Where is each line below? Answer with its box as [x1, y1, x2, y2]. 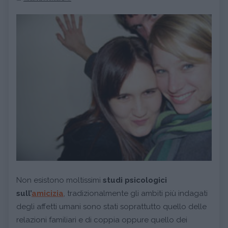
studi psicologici [103, 176, 167, 185]
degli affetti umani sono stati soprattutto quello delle [16, 202, 207, 211]
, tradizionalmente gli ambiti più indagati [64, 189, 208, 198]
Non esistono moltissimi [16, 176, 103, 185]
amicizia [32, 189, 64, 198]
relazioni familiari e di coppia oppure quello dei [16, 215, 187, 224]
